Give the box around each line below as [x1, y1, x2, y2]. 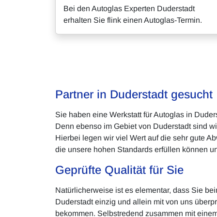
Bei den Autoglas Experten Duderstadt [63, 4, 195, 13]
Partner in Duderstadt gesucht [55, 88, 213, 101]
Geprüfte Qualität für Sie [55, 163, 184, 176]
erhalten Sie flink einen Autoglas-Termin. [63, 16, 202, 24]
